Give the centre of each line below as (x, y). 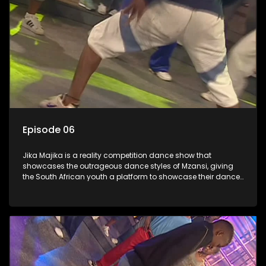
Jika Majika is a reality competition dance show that (117, 156)
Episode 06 (49, 130)
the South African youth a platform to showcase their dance (131, 177)
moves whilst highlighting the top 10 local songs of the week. (132, 188)
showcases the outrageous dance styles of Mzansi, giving (128, 166)
